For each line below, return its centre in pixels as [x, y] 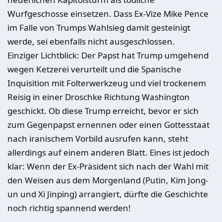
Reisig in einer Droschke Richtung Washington [99, 97]
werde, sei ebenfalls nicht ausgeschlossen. [91, 41]
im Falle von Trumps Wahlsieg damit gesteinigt [99, 28]
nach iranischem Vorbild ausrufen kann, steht [98, 139]
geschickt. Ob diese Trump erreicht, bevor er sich [103, 111]
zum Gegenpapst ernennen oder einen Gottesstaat [109, 125]
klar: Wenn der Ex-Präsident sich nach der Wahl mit [108, 166]
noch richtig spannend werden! [69, 208]
